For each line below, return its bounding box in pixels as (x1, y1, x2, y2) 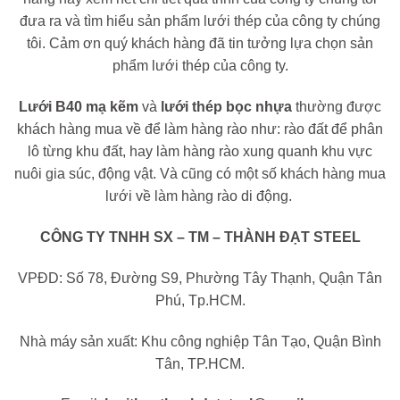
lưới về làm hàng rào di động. (104, 188, 296, 204)
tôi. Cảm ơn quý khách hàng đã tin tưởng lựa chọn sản (27, 36, 373, 52)
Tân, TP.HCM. (155, 355, 245, 371)
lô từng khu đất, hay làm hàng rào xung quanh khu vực (28, 144, 372, 160)
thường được (292, 99, 381, 115)
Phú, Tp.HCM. (154, 292, 246, 308)
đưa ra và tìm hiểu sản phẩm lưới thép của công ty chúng (20, 13, 380, 29)
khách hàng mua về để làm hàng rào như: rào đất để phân (17, 121, 383, 137)
